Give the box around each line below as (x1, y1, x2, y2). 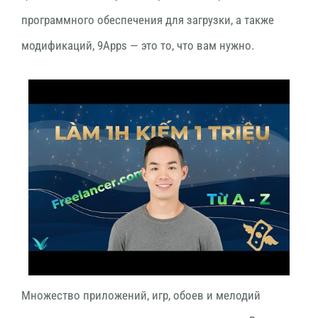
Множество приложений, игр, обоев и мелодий (21, 287, 261, 302)
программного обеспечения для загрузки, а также (21, 12, 274, 27)
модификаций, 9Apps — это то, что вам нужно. (21, 38, 254, 53)
